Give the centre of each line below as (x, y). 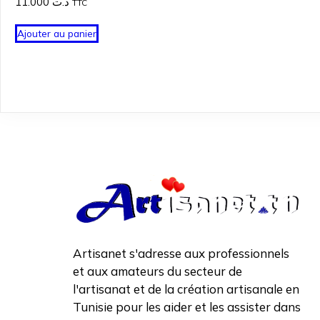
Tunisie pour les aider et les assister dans (187, 307)
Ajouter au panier (57, 34)
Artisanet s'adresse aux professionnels (181, 254)
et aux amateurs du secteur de (157, 271)
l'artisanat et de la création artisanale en (186, 289)
